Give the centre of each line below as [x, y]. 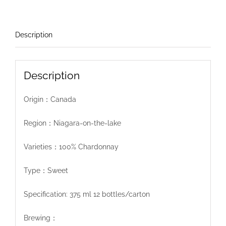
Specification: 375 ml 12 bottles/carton [87, 194]
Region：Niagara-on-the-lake [72, 123]
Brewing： [40, 218]
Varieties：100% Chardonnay [71, 147]
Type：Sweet [46, 170]
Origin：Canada [50, 99]
